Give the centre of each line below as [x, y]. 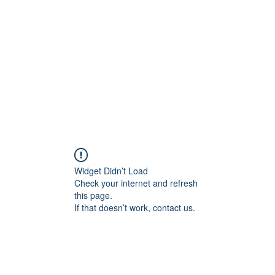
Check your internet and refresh [136, 183]
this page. [93, 195]
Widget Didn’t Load [111, 170]
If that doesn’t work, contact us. [135, 207]
